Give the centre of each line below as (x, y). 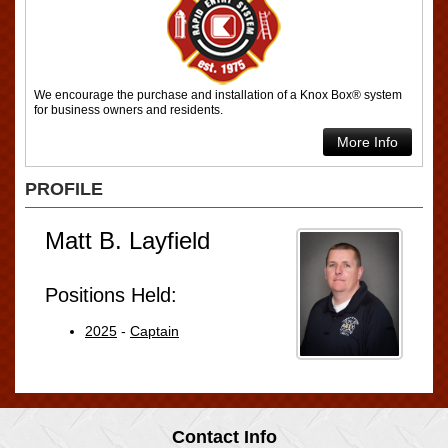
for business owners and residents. (128, 109)
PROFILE (64, 188)
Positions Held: (111, 294)
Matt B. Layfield (127, 240)
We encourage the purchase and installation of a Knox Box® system (218, 94)
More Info (367, 141)
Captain (154, 330)
